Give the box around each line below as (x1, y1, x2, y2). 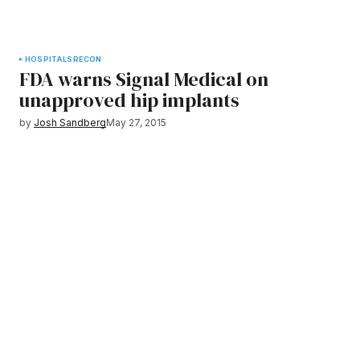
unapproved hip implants (19, 87, 239, 113)
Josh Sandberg (34, 117, 106, 129)
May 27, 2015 (106, 117, 166, 129)
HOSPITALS (25, 55, 73, 63)
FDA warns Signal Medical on (19, 66, 268, 92)
